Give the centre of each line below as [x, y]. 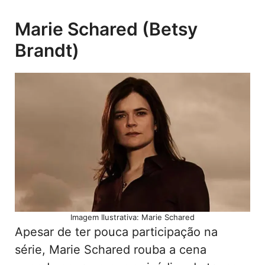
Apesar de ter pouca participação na [116, 232]
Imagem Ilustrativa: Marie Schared [132, 217]
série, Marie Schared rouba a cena [111, 249]
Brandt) [47, 50]
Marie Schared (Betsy [106, 29]
